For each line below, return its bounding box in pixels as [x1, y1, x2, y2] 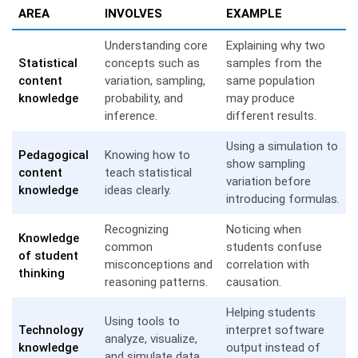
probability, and [105, 90, 183, 105]
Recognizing [105, 221, 169, 237]
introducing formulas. [226, 191, 340, 206]
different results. [226, 108, 316, 123]
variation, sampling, [105, 73, 205, 88]
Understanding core [105, 38, 208, 53]
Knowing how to [105, 147, 190, 162]
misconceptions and [105, 257, 213, 272]
